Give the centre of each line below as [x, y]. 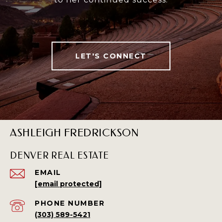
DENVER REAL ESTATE [59, 156]
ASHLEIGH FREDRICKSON [74, 133]
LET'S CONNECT [111, 56]
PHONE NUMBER [70, 203]
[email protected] [68, 184]
